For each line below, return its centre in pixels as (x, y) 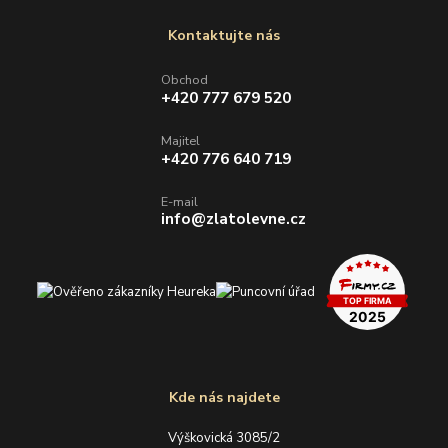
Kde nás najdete (224, 397)
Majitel (180, 140)
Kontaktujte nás (224, 35)
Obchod (184, 79)
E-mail (179, 201)
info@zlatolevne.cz (233, 219)
